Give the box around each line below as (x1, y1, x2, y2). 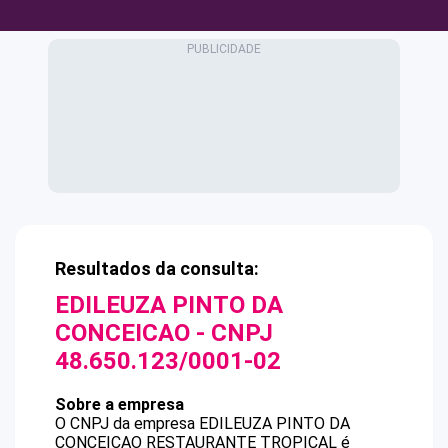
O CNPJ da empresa (55, 414, 199, 433)
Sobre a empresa (55, 395, 184, 414)
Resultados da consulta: (55, 258, 259, 279)
